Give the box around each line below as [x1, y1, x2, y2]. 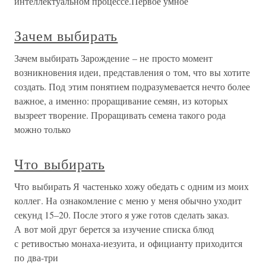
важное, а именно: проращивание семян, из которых [14, 94, 228, 107]
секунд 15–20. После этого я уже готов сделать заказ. [14, 208, 229, 221]
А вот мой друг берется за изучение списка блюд [14, 223, 214, 235]
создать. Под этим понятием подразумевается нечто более [14, 80, 250, 93]
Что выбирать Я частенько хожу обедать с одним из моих [14, 180, 249, 192]
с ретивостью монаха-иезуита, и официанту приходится [14, 237, 242, 249]
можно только [14, 123, 71, 135]
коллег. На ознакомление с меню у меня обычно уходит [14, 194, 242, 207]
